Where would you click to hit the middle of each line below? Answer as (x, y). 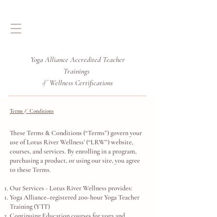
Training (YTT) (30, 207)
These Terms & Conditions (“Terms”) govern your (76, 133)
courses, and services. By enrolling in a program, (73, 151)
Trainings (77, 71)
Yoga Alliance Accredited (66, 60)
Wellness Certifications (80, 83)
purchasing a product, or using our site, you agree (75, 161)
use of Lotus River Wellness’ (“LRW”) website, (71, 142)
